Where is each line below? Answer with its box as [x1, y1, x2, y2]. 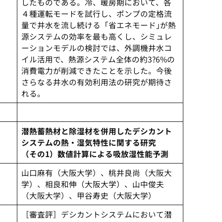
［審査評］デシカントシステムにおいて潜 [21, 209, 172, 220]
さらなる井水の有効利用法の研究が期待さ [21, 76, 172, 88]
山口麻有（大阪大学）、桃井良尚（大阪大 [21, 167, 172, 178]
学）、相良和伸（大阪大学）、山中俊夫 [21, 178, 164, 190]
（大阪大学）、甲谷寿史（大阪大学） [21, 190, 156, 201]
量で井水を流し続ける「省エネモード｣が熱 [21, 19, 176, 31]
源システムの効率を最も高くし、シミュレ [21, 31, 172, 42]
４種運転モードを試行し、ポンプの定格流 [21, 8, 172, 19]
